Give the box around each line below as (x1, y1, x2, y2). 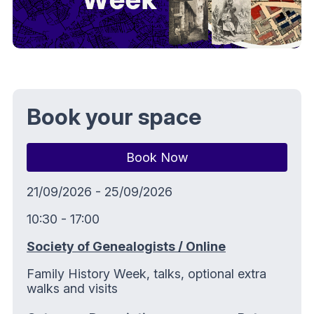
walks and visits (27, 280, 118, 296)
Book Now (126, 149, 188, 165)
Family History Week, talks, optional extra (27, 266, 266, 281)
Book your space (27, 102, 201, 130)
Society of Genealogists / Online (27, 238, 226, 254)
